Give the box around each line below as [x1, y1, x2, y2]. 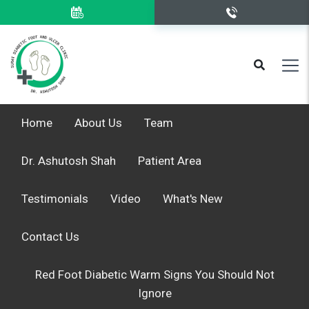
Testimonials [21, 192, 88, 206]
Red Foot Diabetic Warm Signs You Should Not [34, 268, 275, 281]
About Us [74, 116, 122, 130]
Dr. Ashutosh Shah [21, 154, 116, 168]
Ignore [137, 286, 172, 300]
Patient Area [138, 154, 201, 168]
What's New [163, 192, 223, 206]
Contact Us [21, 230, 79, 243]
